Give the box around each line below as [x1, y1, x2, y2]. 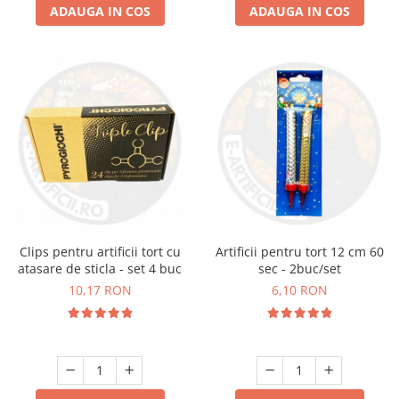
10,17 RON [68, 281, 132, 299]
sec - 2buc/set [257, 260, 341, 278]
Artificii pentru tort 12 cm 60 [215, 243, 384, 261]
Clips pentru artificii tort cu [19, 243, 181, 261]
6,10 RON [271, 281, 328, 299]
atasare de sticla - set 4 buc [18, 260, 182, 278]
